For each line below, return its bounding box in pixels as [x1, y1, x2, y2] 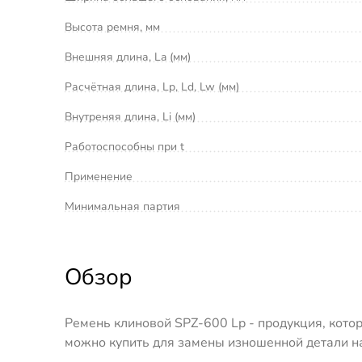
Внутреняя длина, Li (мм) [65, 108, 196, 124]
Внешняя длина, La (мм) [65, 48, 191, 65]
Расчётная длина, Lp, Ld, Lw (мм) [65, 78, 239, 95]
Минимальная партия [65, 198, 180, 214]
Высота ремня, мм [65, 19, 160, 35]
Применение [65, 168, 133, 184]
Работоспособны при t [65, 138, 184, 154]
